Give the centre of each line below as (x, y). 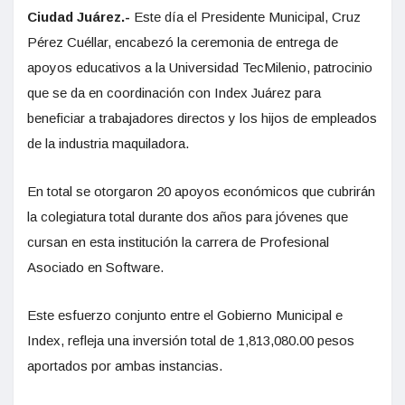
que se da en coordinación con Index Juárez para (174, 92)
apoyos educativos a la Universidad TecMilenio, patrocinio (200, 67)
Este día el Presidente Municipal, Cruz (245, 16)
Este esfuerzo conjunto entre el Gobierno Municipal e (185, 315)
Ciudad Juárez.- (79, 16)
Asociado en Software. (95, 267)
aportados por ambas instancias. (125, 365)
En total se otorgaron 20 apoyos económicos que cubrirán (201, 191)
